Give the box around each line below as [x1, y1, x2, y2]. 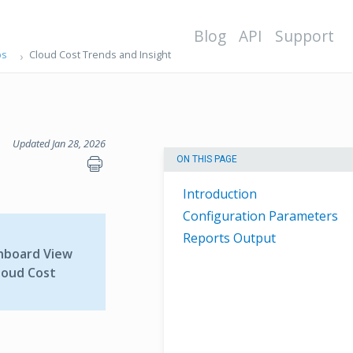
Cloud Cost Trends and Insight [28, 47, 171, 61]
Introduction [183, 185, 257, 203]
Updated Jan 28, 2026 [13, 136, 106, 150]
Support [275, 25, 334, 46]
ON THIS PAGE [176, 154, 237, 165]
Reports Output [183, 229, 276, 247]
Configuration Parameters [183, 207, 338, 225]
